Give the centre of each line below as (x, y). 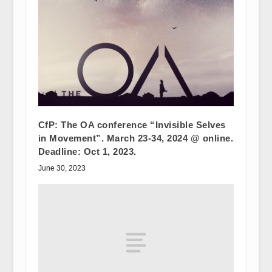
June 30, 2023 (62, 168)
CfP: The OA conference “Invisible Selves (132, 124)
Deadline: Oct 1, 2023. (87, 151)
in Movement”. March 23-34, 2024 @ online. (136, 138)
